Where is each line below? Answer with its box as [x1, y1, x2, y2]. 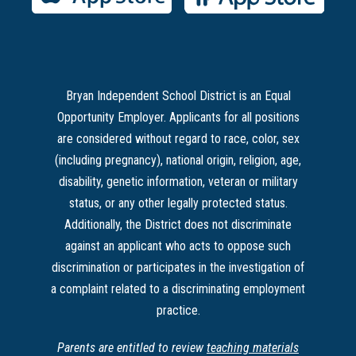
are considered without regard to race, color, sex [56, 131, 300, 147]
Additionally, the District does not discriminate [64, 217, 292, 233]
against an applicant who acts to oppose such [65, 238, 291, 254]
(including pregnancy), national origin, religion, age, [55, 153, 301, 168]
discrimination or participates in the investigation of [52, 260, 304, 276]
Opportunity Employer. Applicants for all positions [56, 110, 300, 126]
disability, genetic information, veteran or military [58, 174, 298, 190]
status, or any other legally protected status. [68, 195, 288, 211]
